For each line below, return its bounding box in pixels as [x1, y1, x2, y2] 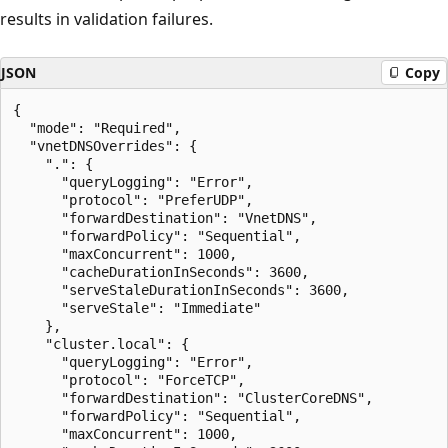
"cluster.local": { [13, 335, 189, 352]
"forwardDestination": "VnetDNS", [13, 209, 317, 226]
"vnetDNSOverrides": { [13, 137, 197, 154]
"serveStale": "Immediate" [13, 299, 261, 316]
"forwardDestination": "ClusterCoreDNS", [13, 389, 373, 406]
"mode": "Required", [13, 119, 181, 136]
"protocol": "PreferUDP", [13, 191, 253, 208]
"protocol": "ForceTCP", [13, 371, 245, 388]
